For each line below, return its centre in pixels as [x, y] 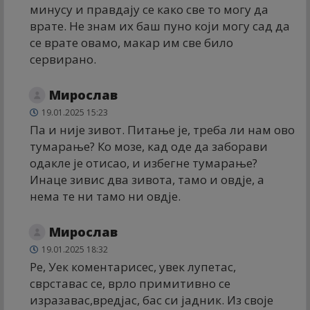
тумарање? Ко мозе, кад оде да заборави [149, 146]
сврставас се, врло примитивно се [130, 283]
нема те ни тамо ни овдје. [105, 196]
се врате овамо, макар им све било [131, 42]
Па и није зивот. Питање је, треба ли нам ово [162, 129]
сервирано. [63, 59]
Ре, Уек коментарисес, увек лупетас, [133, 266]
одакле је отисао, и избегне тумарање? [144, 163]
